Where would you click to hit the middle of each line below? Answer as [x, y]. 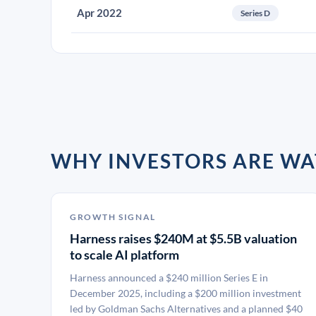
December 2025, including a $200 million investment [186, 293]
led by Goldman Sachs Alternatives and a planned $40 [186, 309]
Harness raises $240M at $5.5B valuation [183, 238]
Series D [255, 13]
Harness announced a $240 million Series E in [169, 278]
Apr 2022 [99, 13]
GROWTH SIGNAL [113, 217]
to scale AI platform [124, 255]
